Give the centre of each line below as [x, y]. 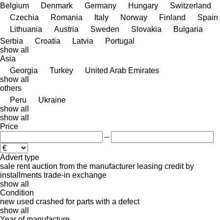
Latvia [83, 41]
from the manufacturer [97, 166]
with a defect [118, 201]
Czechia [24, 17]
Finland [172, 17]
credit [174, 166]
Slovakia [146, 29]
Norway [134, 17]
